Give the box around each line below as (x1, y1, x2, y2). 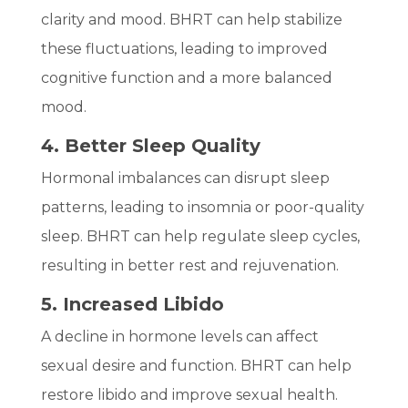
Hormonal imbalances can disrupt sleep (40, 168, 330, 187)
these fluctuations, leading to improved (40, 39, 328, 57)
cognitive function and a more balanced (40, 68, 332, 87)
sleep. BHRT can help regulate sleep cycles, (40, 227, 360, 245)
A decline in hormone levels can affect (40, 327, 319, 345)
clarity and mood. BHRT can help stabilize (40, 10, 342, 28)
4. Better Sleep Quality (40, 134, 260, 157)
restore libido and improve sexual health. (40, 385, 338, 403)
